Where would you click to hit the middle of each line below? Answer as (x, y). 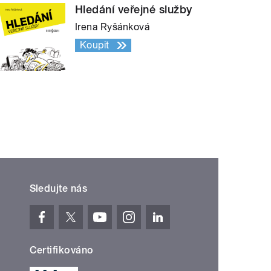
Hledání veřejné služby (134, 10)
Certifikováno (61, 250)
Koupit (95, 45)
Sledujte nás (58, 189)
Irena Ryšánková (113, 27)
